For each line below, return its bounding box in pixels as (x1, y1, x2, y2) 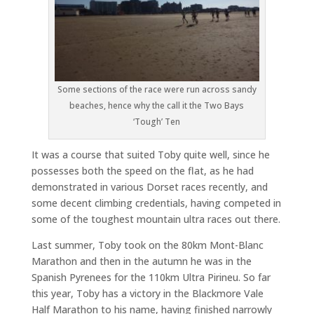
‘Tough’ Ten (133, 115, 181, 128)
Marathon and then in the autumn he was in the (31, 254, 252, 268)
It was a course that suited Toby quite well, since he (31, 147, 270, 161)
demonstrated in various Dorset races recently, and (31, 179, 268, 193)
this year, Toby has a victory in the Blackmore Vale (31, 286, 264, 300)
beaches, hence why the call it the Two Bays (69, 99, 245, 111)
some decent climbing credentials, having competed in (31, 196, 281, 210)
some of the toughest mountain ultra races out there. (31, 212, 280, 226)
